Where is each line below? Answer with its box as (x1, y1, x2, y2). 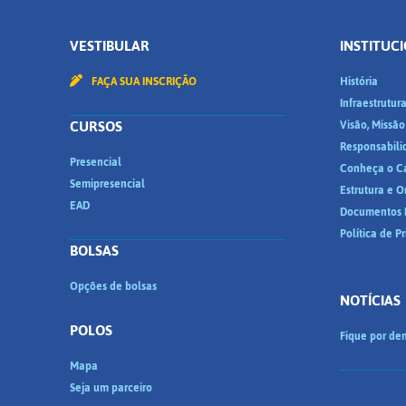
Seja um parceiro (70, 377, 152, 399)
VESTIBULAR (70, 32, 150, 60)
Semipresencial (70, 173, 145, 195)
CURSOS (70, 112, 122, 140)
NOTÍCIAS (339, 286, 401, 314)
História (339, 71, 378, 92)
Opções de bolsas (70, 275, 157, 297)
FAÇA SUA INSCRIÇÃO (89, 71, 197, 92)
